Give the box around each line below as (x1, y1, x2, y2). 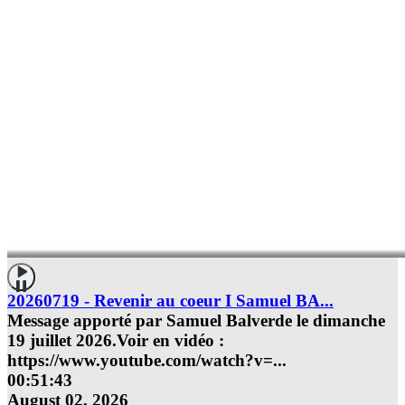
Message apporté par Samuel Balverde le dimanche (7, 311, 385, 331)
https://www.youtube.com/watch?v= (7, 351, 273, 371)
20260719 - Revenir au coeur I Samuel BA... (7, 291, 334, 311)
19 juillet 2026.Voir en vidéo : (7, 331, 224, 351)
